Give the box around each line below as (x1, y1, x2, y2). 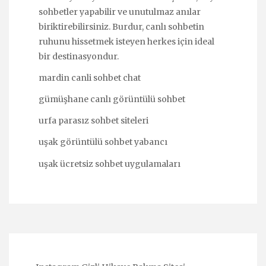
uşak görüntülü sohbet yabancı (39, 137, 167, 148)
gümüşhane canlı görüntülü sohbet (39, 94, 185, 104)
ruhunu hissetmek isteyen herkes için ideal (39, 36, 214, 47)
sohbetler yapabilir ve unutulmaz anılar (39, 6, 201, 17)
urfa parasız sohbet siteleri (39, 115, 148, 126)
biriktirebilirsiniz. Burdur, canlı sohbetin (39, 21, 204, 32)
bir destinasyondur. (39, 50, 119, 62)
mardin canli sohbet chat (39, 72, 141, 83)
